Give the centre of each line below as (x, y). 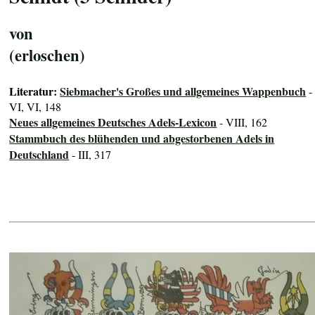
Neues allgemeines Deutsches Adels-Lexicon (113, 122)
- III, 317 (90, 155)
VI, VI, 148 (36, 107)
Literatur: (35, 91)
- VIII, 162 (242, 122)
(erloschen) (47, 55)
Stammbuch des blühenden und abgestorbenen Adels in (142, 139)
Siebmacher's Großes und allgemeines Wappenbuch (183, 91)
